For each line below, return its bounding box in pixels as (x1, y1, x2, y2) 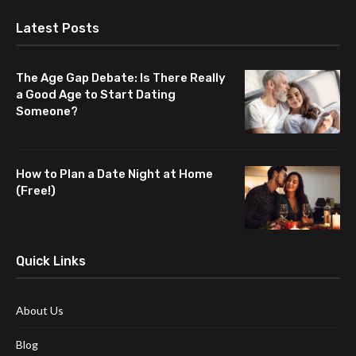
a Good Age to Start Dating (16, 87, 176, 102)
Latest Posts (16, 20, 99, 36)
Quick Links (16, 253, 86, 269)
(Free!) (16, 183, 56, 198)
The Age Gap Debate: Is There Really (16, 70, 226, 85)
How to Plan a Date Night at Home (16, 166, 213, 181)
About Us (16, 303, 64, 317)
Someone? (16, 103, 78, 118)
